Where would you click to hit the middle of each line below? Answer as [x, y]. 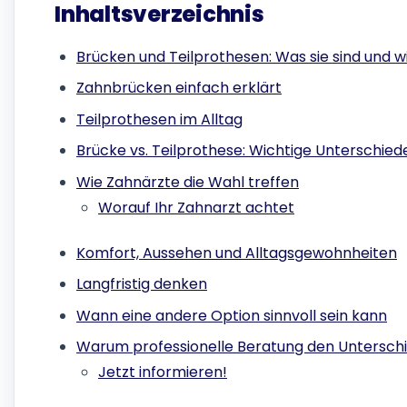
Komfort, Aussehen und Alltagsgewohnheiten [237, 253]
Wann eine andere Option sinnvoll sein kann [232, 315]
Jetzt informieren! [163, 372]
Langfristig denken [142, 284]
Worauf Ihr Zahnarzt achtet [196, 207]
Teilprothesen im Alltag [159, 119]
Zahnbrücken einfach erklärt [179, 88]
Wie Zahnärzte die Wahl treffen [188, 182]
